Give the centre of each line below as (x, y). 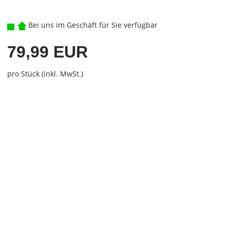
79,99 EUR (47, 52)
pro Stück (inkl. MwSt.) (45, 74)
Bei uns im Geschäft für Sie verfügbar (92, 25)
